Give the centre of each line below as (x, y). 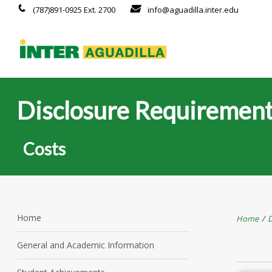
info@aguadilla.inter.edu (193, 10)
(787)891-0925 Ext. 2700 (73, 10)
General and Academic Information (86, 245)
